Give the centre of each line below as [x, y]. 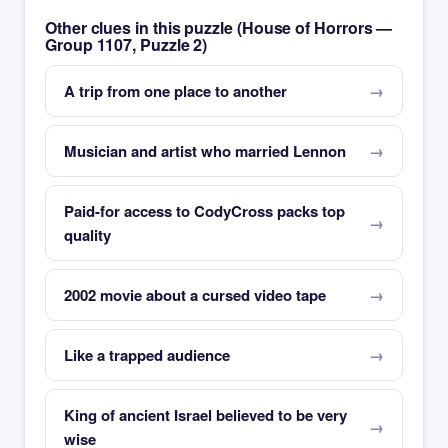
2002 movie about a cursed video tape [195, 295]
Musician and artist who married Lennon [205, 151]
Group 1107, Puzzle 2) [126, 44]
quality [87, 235]
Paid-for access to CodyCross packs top [204, 211]
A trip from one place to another [175, 91]
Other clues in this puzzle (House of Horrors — [219, 27]
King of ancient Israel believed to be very [205, 415]
